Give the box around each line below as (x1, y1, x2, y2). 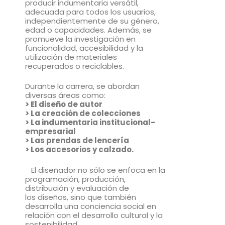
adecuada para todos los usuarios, (25, 6, 156, 17)
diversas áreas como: (25, 90, 105, 101)
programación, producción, (25, 173, 126, 184)
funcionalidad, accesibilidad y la (25, 42, 143, 53)
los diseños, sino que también (25, 191, 136, 202)
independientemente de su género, (25, 15, 159, 26)
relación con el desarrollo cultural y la (25, 209, 163, 220)
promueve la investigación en (25, 33, 136, 44)
